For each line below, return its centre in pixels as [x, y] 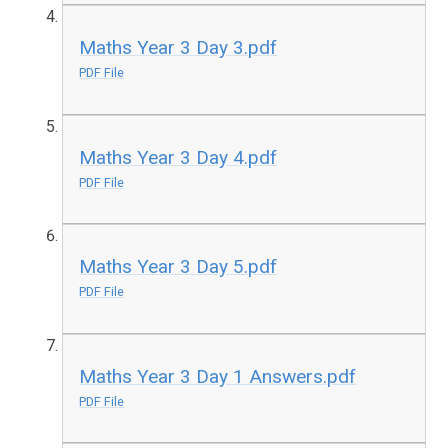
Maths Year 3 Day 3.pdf [178, 47]
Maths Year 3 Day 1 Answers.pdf [218, 376]
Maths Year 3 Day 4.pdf [178, 157]
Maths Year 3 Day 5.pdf [178, 267]
